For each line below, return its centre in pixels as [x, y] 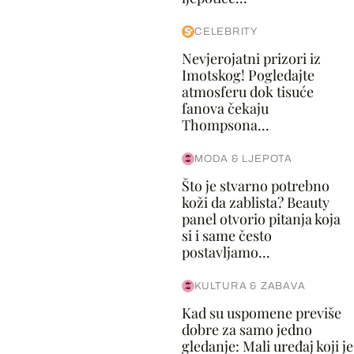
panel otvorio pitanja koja [261, 219]
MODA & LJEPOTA [243, 159]
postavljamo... [226, 252]
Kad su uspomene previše [261, 313]
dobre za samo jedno [247, 330]
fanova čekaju [225, 108]
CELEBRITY [226, 32]
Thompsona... [225, 125]
